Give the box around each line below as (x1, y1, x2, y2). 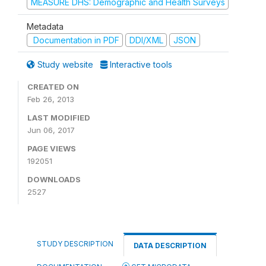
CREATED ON (27, 82, 79, 91)
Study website (35, 59, 96, 69)
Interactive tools (107, 59, 172, 69)
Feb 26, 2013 (27, 94, 74, 104)
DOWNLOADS (27, 175, 81, 184)
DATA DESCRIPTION (134, 241, 207, 250)
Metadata (27, 21, 64, 31)
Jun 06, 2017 (27, 125, 75, 135)
